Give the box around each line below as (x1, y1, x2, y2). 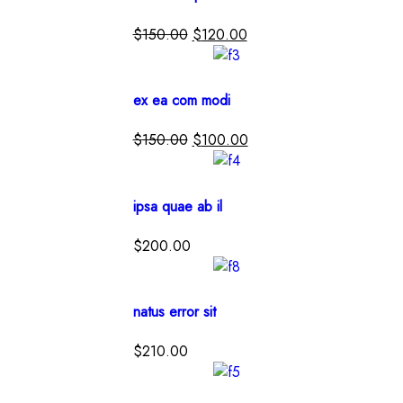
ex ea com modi (132, 89, 230, 111)
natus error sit (132, 301, 216, 323)
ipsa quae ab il (132, 195, 222, 217)
